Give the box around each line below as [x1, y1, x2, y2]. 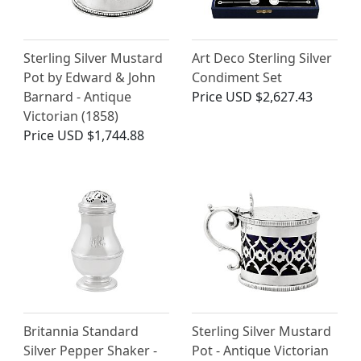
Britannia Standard [23, 322, 139, 341]
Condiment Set [192, 68, 282, 87]
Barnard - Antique [23, 88, 131, 106]
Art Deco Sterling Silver [192, 49, 332, 68]
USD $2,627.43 [226, 88, 313, 106]
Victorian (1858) [23, 107, 118, 126]
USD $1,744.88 [57, 127, 144, 145]
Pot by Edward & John [23, 68, 156, 87]
